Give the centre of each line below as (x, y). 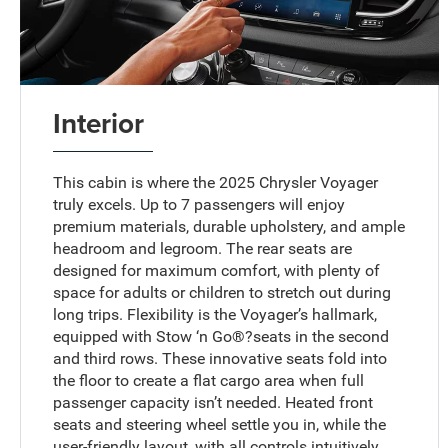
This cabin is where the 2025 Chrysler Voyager (216, 182)
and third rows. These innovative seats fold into (220, 358)
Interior (99, 122)
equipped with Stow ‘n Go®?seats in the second (221, 336)
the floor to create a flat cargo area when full (209, 380)
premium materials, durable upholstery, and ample (229, 226)
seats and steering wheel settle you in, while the (220, 424)
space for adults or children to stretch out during (222, 292)
